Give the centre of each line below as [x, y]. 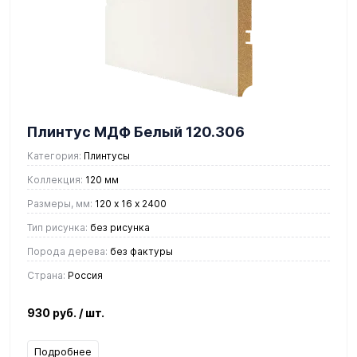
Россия [84, 275]
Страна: [46, 275]
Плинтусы [106, 155]
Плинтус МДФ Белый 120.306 [136, 131]
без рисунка [119, 227]
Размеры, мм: [60, 203]
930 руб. [53, 312]
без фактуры [140, 251]
